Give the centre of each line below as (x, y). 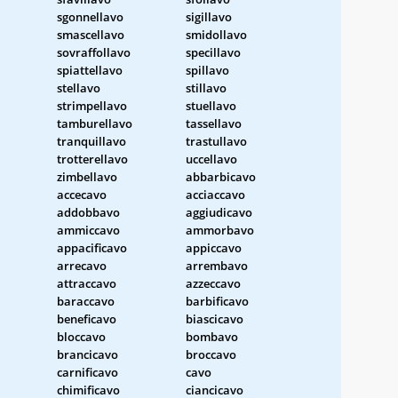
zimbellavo (87, 176)
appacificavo (92, 247)
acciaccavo (215, 194)
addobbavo (88, 212)
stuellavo (211, 105)
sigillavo (209, 16)
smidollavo (216, 34)
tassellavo (214, 123)
